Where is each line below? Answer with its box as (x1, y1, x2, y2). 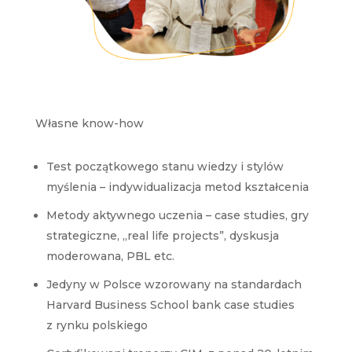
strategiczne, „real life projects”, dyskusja (46, 228, 279, 243)
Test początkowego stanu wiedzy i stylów (46, 159, 284, 174)
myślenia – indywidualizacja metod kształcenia (46, 179, 309, 194)
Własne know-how (35, 115, 144, 130)
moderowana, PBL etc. (46, 248, 174, 263)
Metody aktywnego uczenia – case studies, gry (46, 207, 309, 222)
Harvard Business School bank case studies (46, 297, 295, 312)
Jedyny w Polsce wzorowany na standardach (46, 277, 302, 291)
